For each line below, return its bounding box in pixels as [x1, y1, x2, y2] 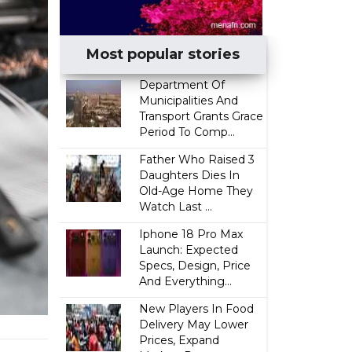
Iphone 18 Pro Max [139, 227, 244, 241]
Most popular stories [86, 46, 240, 63]
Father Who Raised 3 [139, 152, 255, 167]
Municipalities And [139, 93, 239, 108]
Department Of [139, 78, 225, 92]
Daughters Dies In [139, 168, 240, 182]
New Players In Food [139, 302, 255, 316]
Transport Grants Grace [139, 109, 264, 123]
